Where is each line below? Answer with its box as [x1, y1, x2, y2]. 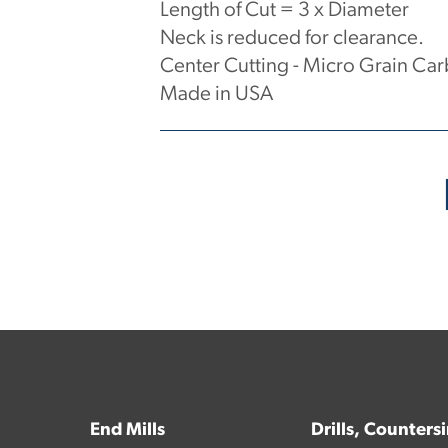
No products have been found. [160, 164, 425, 186]
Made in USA [160, 84, 273, 106]
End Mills [90, 420, 165, 440]
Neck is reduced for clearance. [160, 28, 424, 50]
